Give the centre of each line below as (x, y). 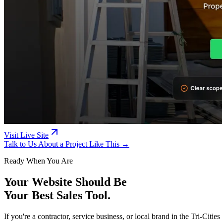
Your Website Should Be (65, 182)
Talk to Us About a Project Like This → (67, 144)
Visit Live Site (26, 135)
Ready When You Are (38, 161)
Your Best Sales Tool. (57, 195)
